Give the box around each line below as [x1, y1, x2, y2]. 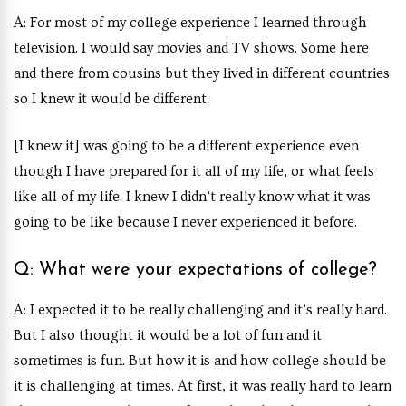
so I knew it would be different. [14, 90, 212, 107]
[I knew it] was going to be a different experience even [14, 137, 359, 154]
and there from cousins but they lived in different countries [14, 64, 390, 82]
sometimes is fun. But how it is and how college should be [14, 352, 386, 369]
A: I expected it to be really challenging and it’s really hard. [14, 301, 387, 318]
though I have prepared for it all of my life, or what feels [14, 162, 374, 179]
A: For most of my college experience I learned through [14, 14, 367, 31]
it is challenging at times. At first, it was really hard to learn [14, 377, 391, 394]
